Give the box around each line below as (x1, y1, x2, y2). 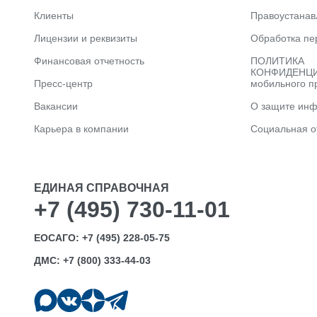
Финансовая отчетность (34, 55, 144, 67)
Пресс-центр (34, 78, 93, 89)
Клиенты (34, 10, 74, 21)
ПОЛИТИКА (250, 55, 304, 67)
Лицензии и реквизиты (34, 33, 137, 44)
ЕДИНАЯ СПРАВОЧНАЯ (34, 182, 169, 194)
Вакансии (34, 100, 78, 112)
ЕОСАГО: (34, 232, 82, 243)
